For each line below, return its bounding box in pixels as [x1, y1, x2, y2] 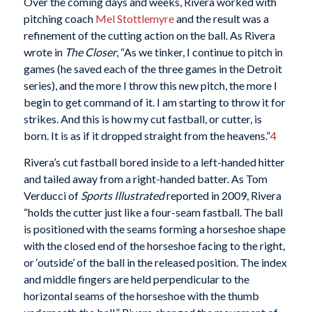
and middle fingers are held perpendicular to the [23, 272, 249, 286]
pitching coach [23, 12, 95, 26]
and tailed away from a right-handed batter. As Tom [23, 171, 267, 185]
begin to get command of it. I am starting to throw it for [23, 95, 286, 109]
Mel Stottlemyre [95, 12, 174, 26]
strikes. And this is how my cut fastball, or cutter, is [23, 112, 262, 126]
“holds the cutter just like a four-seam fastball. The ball [23, 205, 283, 219]
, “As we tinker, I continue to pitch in [116, 45, 283, 59]
